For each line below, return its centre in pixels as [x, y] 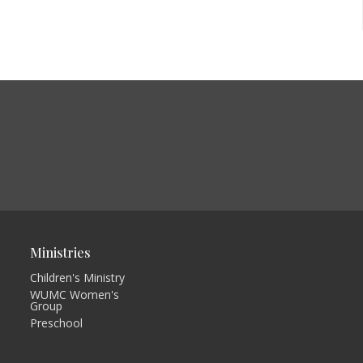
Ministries [60, 252]
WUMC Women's [74, 294]
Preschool [56, 322]
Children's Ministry [77, 277]
